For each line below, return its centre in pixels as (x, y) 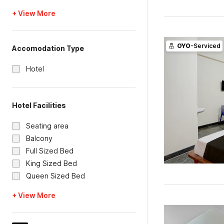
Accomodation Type (48, 48)
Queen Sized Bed (55, 176)
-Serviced (205, 46)
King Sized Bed (51, 163)
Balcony (39, 138)
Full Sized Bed (50, 151)
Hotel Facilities (39, 105)
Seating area (47, 126)
